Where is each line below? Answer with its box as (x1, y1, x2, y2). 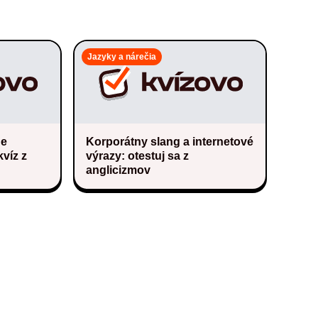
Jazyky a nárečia (87, 52, 157, 62)
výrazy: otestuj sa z (86, 149, 190, 162)
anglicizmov (86, 163, 151, 176)
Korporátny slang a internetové (86, 135, 254, 148)
